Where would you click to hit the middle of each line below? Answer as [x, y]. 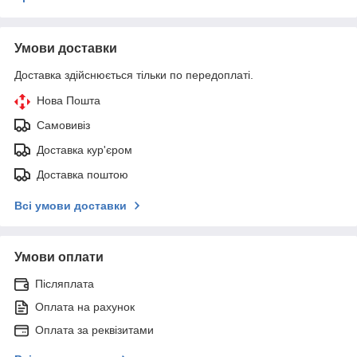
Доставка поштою [82, 174]
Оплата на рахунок [85, 306]
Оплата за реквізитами [94, 330]
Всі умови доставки [71, 205]
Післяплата [65, 283]
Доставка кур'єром [84, 149]
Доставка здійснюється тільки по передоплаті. [134, 75]
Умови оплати [59, 257]
